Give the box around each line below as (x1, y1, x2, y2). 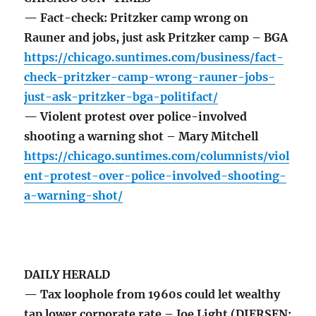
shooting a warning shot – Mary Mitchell (24, 129, 259, 144)
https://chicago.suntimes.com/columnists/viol (24, 149, 290, 164)
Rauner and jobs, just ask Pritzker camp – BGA (24, 30, 288, 45)
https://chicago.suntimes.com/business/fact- (24, 50, 284, 65)
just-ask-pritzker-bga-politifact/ (24, 90, 219, 104)
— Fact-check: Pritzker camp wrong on (24, 11, 249, 25)
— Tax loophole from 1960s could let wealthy (24, 287, 281, 302)
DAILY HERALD (24, 267, 111, 282)
